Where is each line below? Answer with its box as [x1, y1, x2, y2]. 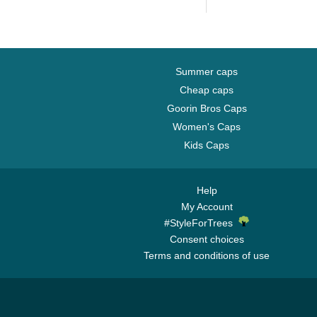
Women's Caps [173, 121, 241, 132]
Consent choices [169, 234, 244, 245]
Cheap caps [180, 84, 234, 96]
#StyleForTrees [164, 217, 238, 229]
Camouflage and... [217, 14, 301, 26]
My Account [180, 201, 233, 212]
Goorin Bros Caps [166, 103, 247, 114]
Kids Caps [184, 139, 229, 151]
